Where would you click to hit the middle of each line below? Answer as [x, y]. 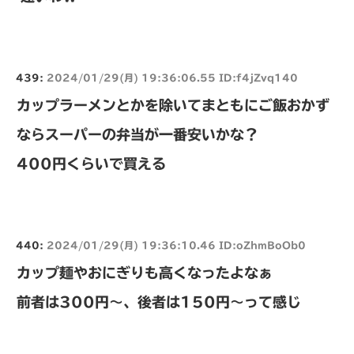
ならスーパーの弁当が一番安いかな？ [137, 134]
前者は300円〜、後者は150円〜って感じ [159, 301]
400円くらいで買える [91, 163]
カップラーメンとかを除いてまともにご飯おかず [173, 105]
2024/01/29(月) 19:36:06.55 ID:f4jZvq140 [172, 77]
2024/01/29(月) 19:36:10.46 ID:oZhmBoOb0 [176, 245]
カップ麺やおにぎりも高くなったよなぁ [145, 272]
